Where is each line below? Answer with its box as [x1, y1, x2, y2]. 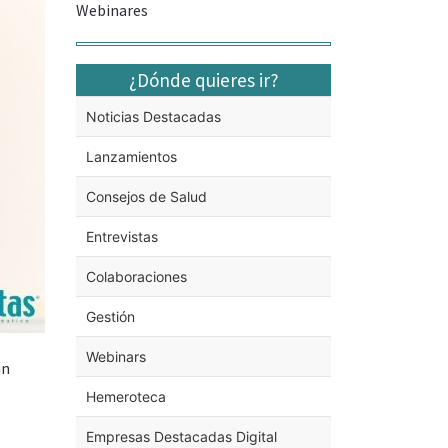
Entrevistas [86, 227, 158, 245]
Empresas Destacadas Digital [86, 427, 277, 445]
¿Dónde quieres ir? [128, 67, 279, 92]
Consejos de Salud [86, 187, 207, 205]
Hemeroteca [86, 387, 166, 405]
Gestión [86, 307, 135, 325]
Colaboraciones [86, 267, 187, 285]
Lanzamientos [86, 147, 177, 165]
